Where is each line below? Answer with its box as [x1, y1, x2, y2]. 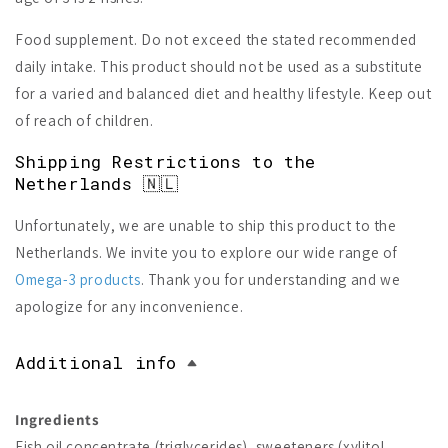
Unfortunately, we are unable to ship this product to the [15, 216, 397, 236]
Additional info [15, 351, 177, 375]
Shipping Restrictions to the [15, 150, 316, 174]
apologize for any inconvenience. [15, 297, 244, 317]
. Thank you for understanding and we [140, 270, 401, 290]
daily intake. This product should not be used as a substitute [15, 57, 423, 77]
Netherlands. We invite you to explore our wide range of [15, 243, 399, 263]
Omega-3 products [15, 270, 141, 290]
